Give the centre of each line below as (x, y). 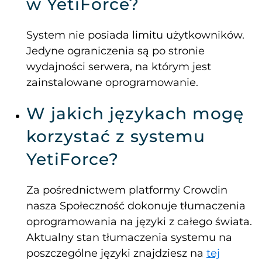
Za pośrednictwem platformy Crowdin (127, 190)
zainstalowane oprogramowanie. (112, 83)
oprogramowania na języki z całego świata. (139, 222)
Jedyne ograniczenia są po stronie (116, 51)
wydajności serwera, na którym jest (119, 67)
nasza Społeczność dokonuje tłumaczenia (136, 206)
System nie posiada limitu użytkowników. (135, 35)
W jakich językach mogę (135, 114)
